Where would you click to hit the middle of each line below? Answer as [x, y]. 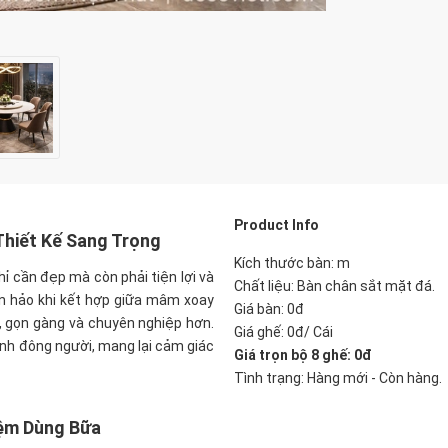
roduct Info [281, 225]
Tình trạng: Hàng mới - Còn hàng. [338, 378]
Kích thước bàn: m [292, 263]
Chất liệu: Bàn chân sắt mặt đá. [334, 286]
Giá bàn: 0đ [269, 309]
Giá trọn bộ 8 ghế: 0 [298, 355]
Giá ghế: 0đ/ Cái [285, 332]
